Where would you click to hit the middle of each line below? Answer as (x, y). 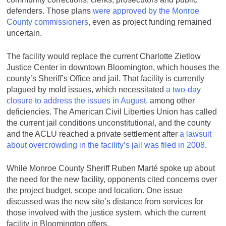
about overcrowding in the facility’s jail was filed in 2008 (106, 145)
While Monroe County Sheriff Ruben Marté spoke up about (111, 168)
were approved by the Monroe (146, 11)
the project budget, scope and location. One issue (95, 191)
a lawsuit (195, 134)
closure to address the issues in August (76, 101)
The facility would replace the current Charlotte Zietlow (104, 56)
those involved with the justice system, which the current (106, 213)
